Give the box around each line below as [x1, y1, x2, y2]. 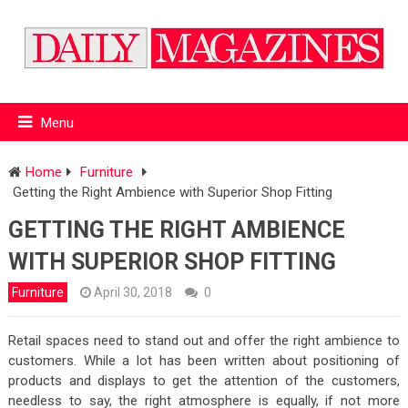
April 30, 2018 [93, 284, 172, 300]
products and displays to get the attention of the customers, [7, 372, 401, 389]
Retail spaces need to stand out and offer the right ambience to [7, 331, 401, 349]
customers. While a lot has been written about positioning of [7, 352, 401, 369]
